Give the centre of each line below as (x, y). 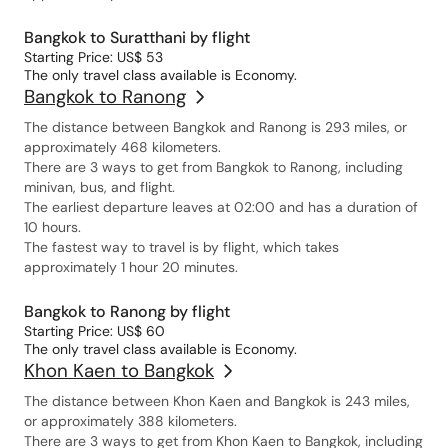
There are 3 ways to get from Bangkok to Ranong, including (213, 167)
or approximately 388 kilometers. (130, 421)
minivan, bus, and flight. (99, 187)
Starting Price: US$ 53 (93, 57)
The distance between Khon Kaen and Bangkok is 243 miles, (217, 401)
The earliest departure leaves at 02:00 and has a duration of (221, 207)
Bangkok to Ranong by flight (127, 311)
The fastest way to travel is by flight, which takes (181, 247)
